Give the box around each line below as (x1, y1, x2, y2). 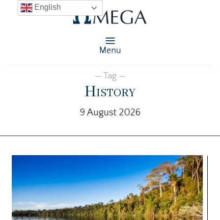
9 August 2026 (80, 107, 140, 118)
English (32, 3, 61, 12)
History (84, 82, 136, 102)
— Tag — (94, 71, 126, 81)
